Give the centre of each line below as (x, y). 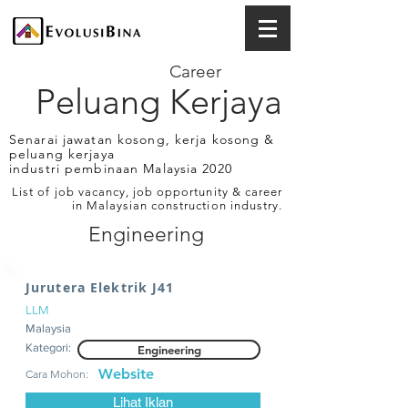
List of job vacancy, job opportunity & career (147, 192)
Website (126, 374)
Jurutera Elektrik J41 (100, 287)
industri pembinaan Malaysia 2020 (121, 168)
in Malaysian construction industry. (177, 205)
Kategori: (48, 347)
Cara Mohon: (57, 374)
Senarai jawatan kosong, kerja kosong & (142, 139)
